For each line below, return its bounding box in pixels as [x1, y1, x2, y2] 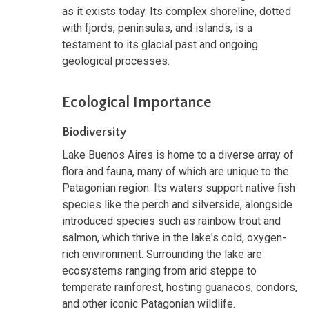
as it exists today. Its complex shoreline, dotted [62, 4, 291, 18]
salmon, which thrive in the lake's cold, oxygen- [62, 230, 286, 244]
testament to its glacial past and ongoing [62, 37, 258, 51]
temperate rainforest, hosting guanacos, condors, [62, 280, 297, 294]
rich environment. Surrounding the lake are [62, 247, 262, 261]
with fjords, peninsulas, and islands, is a [62, 21, 252, 34]
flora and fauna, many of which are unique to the [62, 164, 289, 178]
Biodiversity [62, 125, 126, 139]
